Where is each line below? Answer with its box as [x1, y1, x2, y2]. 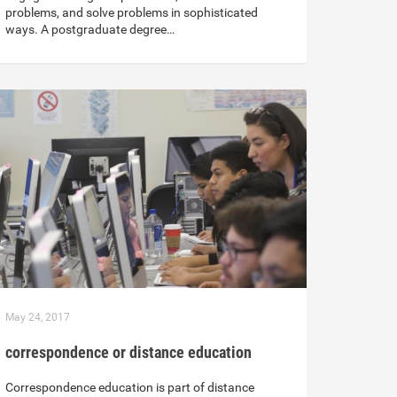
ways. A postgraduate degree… [5, 22, 175, 37]
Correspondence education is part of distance [5, 380, 254, 395]
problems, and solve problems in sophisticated [5, 5, 258, 20]
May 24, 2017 [5, 311, 70, 324]
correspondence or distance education [5, 343, 252, 362]
